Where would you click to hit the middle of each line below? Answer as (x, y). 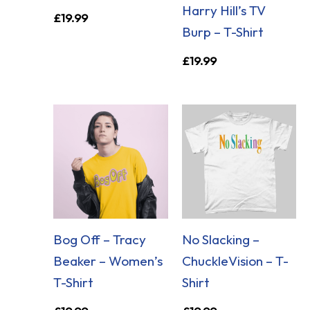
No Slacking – (220, 240)
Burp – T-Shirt (222, 32)
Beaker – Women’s (108, 261)
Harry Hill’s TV (224, 11)
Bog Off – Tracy (100, 240)
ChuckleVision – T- (235, 261)
